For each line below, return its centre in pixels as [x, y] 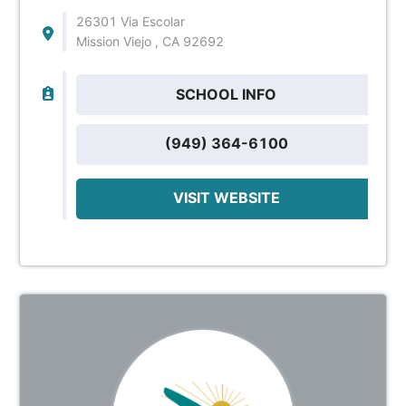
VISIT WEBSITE [226, 197]
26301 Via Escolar [130, 21]
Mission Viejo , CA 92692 [150, 41]
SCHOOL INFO [227, 94]
